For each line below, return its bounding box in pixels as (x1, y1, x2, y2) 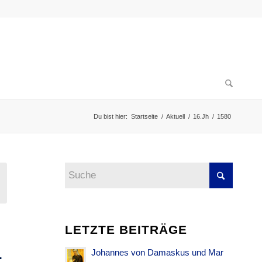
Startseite (131, 113, 158, 120)
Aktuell (166, 113, 185, 120)
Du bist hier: (94, 113, 127, 120)
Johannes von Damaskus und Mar (91, 247, 224, 257)
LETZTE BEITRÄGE (65, 223, 188, 236)
